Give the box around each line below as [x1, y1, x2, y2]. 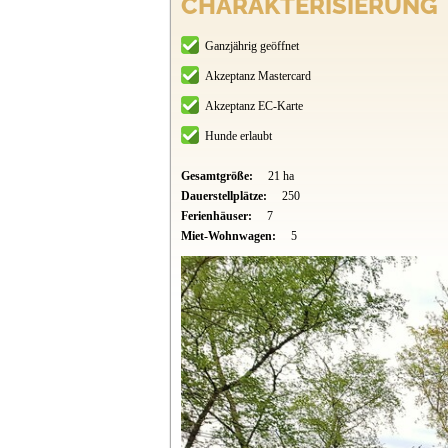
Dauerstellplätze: [180, 189, 270, 204]
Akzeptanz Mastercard [204, 69, 311, 84]
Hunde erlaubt [204, 129, 272, 144]
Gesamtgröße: [180, 169, 256, 184]
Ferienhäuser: [180, 209, 255, 224]
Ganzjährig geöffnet [204, 39, 299, 54]
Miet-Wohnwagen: [180, 229, 279, 244]
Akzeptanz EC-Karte [204, 99, 303, 114]
